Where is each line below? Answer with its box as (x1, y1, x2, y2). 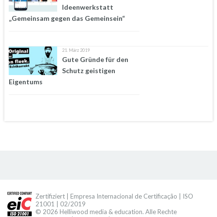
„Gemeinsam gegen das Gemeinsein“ (8, 14, 125, 22)
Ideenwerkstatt (62, 2, 113, 11)
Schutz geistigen (62, 66, 115, 75)
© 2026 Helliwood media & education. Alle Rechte (35, 207, 177, 216)
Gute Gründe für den (62, 55, 128, 63)
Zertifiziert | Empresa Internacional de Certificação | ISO (35, 192, 194, 200)
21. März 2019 (62, 47, 90, 53)
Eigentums (8, 77, 43, 86)
